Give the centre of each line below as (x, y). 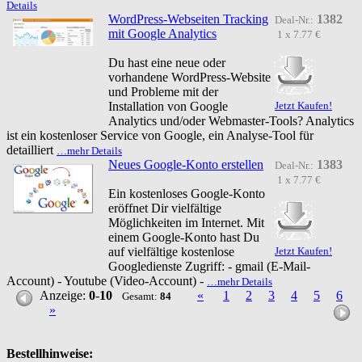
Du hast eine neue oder (167, 62)
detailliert (32, 149)
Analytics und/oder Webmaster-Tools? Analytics (231, 120)
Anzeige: (64, 295)
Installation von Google (168, 106)
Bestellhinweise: (50, 353)
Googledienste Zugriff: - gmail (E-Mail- (209, 266)
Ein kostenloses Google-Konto (187, 193)
